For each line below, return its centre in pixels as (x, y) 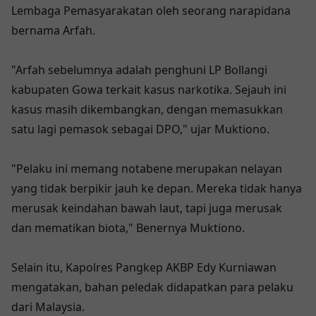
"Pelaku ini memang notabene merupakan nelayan (147, 169)
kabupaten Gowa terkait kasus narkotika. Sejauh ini (149, 90)
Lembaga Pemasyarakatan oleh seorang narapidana (151, 11)
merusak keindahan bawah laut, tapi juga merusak (147, 208)
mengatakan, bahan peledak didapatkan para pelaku (152, 287)
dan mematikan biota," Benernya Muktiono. (128, 228)
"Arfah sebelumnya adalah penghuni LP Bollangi (139, 70)
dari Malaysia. (48, 307)
